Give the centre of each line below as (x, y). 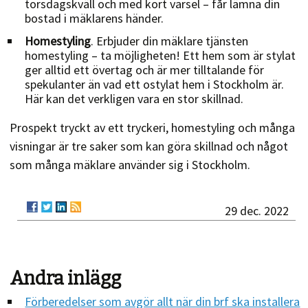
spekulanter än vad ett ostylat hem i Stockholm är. (155, 84)
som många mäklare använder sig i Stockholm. (130, 164)
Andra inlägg (66, 278)
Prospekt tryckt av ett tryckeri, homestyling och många (153, 127)
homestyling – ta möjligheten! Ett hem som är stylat (161, 55)
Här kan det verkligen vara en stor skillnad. (134, 98)
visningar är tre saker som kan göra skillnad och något (149, 146)
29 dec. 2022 (257, 210)
